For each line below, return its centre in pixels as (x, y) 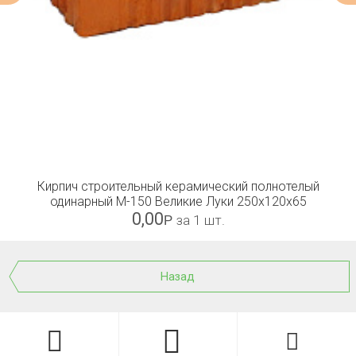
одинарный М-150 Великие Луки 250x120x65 (178, 201)
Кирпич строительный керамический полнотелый (178, 186)
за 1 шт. (200, 220)
